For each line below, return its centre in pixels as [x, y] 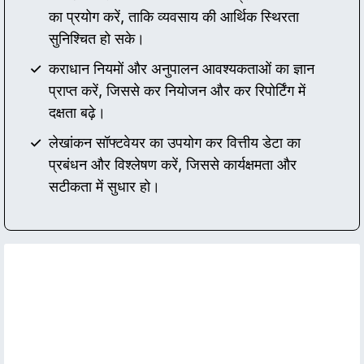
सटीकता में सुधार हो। [104, 187]
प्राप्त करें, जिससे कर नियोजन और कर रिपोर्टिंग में [177, 91]
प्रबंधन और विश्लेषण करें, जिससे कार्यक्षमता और [173, 165]
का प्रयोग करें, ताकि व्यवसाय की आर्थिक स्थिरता [174, 17]
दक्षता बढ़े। [77, 113]
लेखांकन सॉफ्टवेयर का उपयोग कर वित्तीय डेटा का [175, 143]
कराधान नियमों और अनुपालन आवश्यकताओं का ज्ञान [182, 69]
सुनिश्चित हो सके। [97, 39]
